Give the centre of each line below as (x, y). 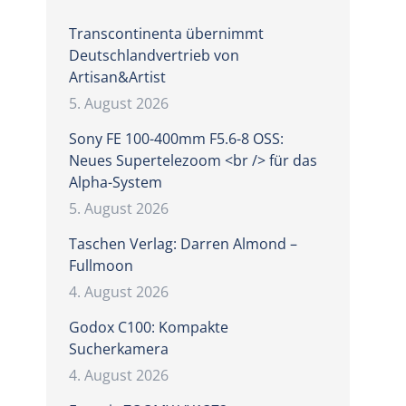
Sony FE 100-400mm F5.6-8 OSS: (176, 139)
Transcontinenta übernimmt (166, 34)
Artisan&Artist (117, 77)
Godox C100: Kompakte (148, 327)
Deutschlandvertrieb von (154, 55)
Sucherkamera (118, 349)
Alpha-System (115, 182)
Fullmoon (101, 266)
